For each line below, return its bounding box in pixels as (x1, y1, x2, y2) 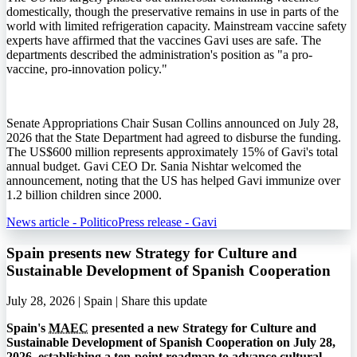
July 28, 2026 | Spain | (6, 294, 121, 308)
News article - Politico (6, 214, 118, 229)
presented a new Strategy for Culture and (88, 321, 316, 335)
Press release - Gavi (118, 214, 217, 229)
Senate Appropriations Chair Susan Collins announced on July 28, (6, 116, 339, 130)
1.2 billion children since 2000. (6, 187, 162, 202)
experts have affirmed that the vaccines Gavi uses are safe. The (6, 33, 321, 47)
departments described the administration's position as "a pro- (6, 47, 312, 61)
